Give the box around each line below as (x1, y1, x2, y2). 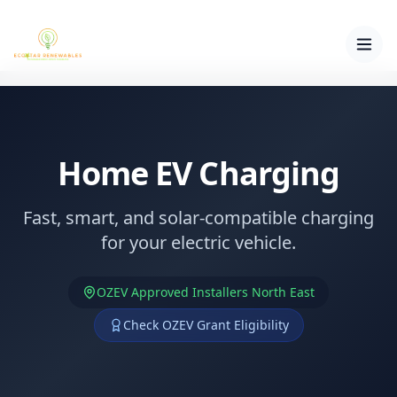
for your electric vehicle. (101, 230, 296, 254)
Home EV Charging (57, 152, 340, 195)
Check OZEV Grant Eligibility (122, 316, 289, 333)
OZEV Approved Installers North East (97, 284, 315, 300)
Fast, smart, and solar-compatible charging (23, 206, 374, 230)
